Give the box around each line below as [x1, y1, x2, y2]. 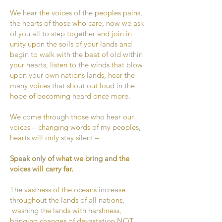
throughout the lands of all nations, [10, 195, 124, 205]
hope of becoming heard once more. [10, 91, 130, 101]
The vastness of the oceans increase [10, 185, 125, 194]
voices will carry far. [10, 164, 73, 173]
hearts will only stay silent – [10, 133, 101, 142]
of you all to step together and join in [10, 29, 132, 38]
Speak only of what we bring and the [10, 154, 129, 163]
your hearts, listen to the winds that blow [10, 60, 143, 69]
